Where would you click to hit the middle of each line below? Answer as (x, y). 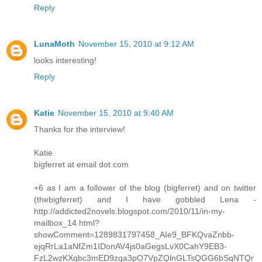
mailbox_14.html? (67, 223)
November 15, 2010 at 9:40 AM (116, 113)
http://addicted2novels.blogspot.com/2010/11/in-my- (130, 211)
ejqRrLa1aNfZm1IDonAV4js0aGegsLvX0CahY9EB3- (130, 247)
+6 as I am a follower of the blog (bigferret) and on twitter (145, 188)
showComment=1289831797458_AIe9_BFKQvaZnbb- (134, 235)
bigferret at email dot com (81, 165)
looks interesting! (65, 61)
